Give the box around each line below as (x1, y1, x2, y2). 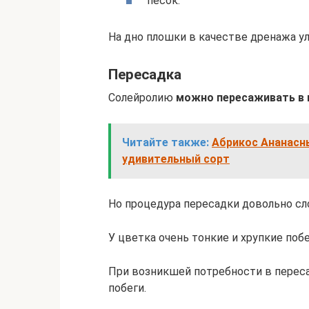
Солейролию (108, 90, 176, 104)
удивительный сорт (122, 152, 230, 166)
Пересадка (108, 66, 181, 83)
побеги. (108, 281, 146, 295)
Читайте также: (122, 135, 209, 149)
